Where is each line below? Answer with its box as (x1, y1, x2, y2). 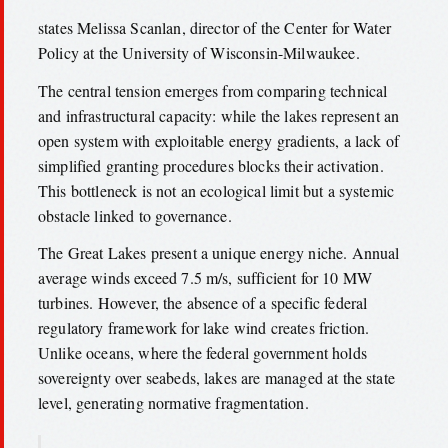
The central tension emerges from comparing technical (38, 79, 388, 101)
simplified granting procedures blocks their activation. (38, 154, 384, 176)
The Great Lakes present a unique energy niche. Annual (38, 242, 400, 264)
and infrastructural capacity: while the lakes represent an (38, 104, 400, 126)
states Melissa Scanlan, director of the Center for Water (38, 17, 391, 39)
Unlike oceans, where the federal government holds (38, 342, 367, 364)
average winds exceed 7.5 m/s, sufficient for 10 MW (38, 267, 373, 289)
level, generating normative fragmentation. (38, 392, 309, 414)
